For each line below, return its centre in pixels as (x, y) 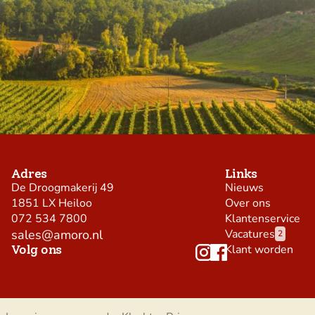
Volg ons (36, 249)
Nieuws (244, 187)
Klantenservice (262, 218)
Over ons (247, 203)
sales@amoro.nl (57, 234)
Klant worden (259, 249)
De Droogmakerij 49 (62, 187)
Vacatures (250, 234)
